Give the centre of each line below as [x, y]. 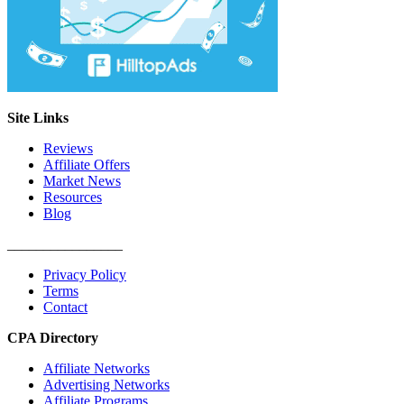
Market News [82, 180]
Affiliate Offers [87, 164]
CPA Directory [53, 337]
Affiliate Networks [96, 368]
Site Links [38, 117]
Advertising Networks [106, 384]
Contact [65, 307]
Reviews [68, 148]
